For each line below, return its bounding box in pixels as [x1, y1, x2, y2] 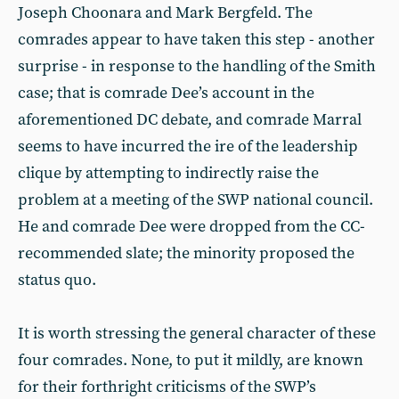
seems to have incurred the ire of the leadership [18, 136, 358, 157]
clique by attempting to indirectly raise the [18, 163, 319, 183]
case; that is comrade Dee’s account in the [18, 83, 314, 103]
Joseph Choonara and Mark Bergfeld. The [18, 3, 313, 23]
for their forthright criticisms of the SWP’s [18, 377, 316, 397]
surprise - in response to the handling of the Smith [18, 56, 376, 77]
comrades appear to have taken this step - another [18, 29, 375, 50]
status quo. [18, 270, 96, 290]
